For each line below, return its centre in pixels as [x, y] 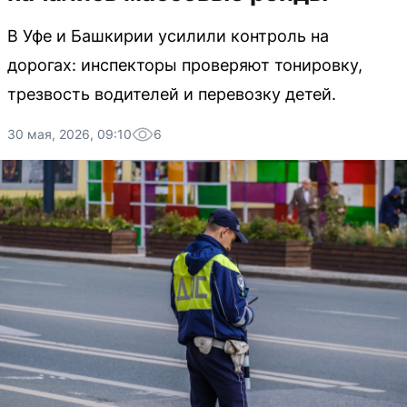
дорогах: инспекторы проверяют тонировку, [185, 65]
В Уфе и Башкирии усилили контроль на [168, 36]
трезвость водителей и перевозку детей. [172, 94]
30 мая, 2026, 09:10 [69, 134]
